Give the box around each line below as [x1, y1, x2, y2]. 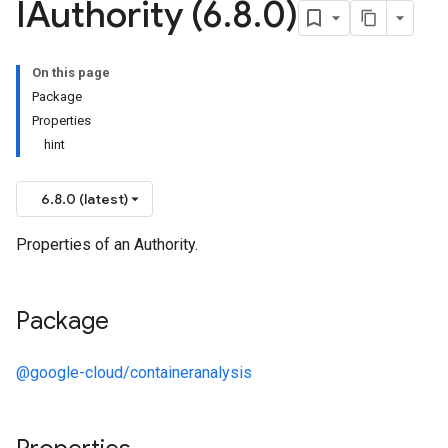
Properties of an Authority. [16, 235, 198, 254]
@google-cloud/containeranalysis [16, 363, 252, 382]
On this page [32, 65, 110, 80]
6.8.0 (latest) [41, 190, 128, 208]
